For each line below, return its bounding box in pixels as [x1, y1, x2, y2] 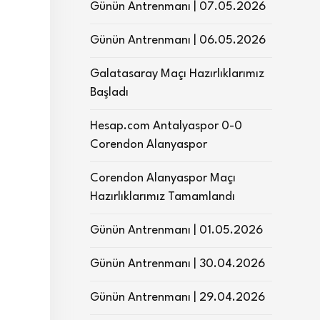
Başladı [90, 86, 129, 99]
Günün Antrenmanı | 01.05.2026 [90, 224, 263, 236]
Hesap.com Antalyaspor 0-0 [90, 120, 242, 132]
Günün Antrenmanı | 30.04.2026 [90, 258, 265, 270]
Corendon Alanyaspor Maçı [90, 172, 236, 184]
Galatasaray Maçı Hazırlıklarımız [90, 68, 264, 80]
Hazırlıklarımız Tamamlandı [90, 191, 235, 203]
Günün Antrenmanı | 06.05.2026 [90, 34, 266, 46]
